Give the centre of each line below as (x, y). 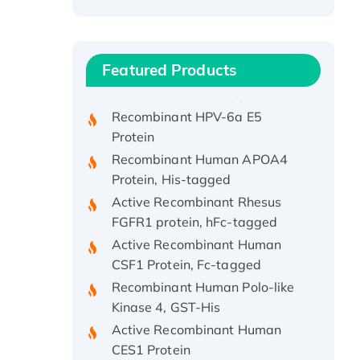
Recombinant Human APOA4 (199, 147)
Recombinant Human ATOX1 (198, 20)
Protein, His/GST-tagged (186, 82)
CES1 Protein (151, 338)
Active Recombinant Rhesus (196, 190)
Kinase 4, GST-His (166, 295)
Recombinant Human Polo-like (203, 275)
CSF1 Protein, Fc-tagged (186, 253)
